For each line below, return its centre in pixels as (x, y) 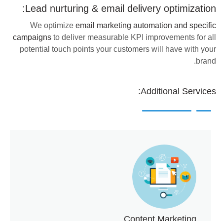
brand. (206, 61)
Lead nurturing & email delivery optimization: (121, 8)
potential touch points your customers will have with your (118, 49)
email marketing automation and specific (146, 26)
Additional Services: (178, 92)
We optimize (53, 26)
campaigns (32, 37)
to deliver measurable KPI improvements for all (134, 37)
